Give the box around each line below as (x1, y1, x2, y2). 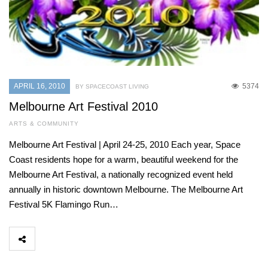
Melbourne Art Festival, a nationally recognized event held (9, 169, 233, 180)
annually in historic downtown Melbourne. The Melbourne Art (9, 184, 243, 195)
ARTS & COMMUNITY (9, 120, 79, 127)
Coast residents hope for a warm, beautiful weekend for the (9, 154, 238, 165)
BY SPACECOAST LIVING (75, 83, 149, 90)
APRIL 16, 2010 (14, 82, 65, 91)
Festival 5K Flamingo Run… (9, 199, 118, 210)
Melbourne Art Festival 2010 (9, 100, 158, 114)
